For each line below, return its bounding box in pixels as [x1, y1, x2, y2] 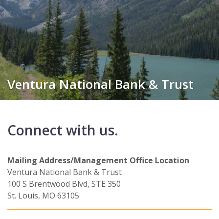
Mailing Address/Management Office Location [7, 155, 189, 166]
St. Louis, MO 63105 [7, 190, 79, 201]
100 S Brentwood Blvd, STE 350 [7, 178, 121, 189]
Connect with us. [7, 121, 118, 139]
